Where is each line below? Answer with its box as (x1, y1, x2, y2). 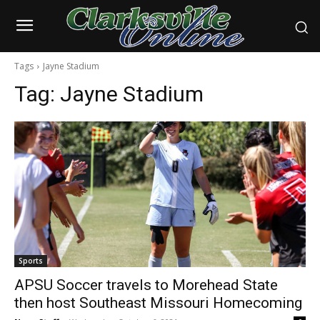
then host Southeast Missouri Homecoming (14, 294, 302, 312)
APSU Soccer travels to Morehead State (14, 276, 278, 294)
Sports (19, 256, 43, 266)
